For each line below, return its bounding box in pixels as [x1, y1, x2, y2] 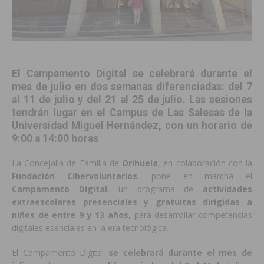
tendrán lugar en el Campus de [12, 107, 164, 119]
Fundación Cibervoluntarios [12, 170, 137, 182]
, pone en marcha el [137, 170, 253, 182]
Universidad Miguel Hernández [12, 120, 159, 132]
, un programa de [107, 183, 203, 195]
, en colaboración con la [158, 157, 253, 169]
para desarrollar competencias [134, 209, 253, 221]
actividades [203, 183, 253, 195]
